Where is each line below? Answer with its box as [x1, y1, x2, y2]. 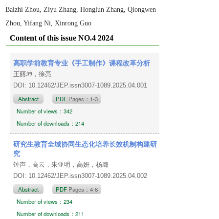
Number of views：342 [17, 107, 73, 115]
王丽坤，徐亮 [13, 70, 54, 78]
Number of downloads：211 [17, 209, 85, 218]
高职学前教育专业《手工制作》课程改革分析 [13, 57, 151, 67]
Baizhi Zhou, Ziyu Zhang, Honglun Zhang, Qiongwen [5, 5, 156, 13]
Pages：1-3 [68, 94, 98, 103]
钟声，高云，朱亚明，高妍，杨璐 [13, 160, 111, 168]
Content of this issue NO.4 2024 [10, 33, 114, 42]
